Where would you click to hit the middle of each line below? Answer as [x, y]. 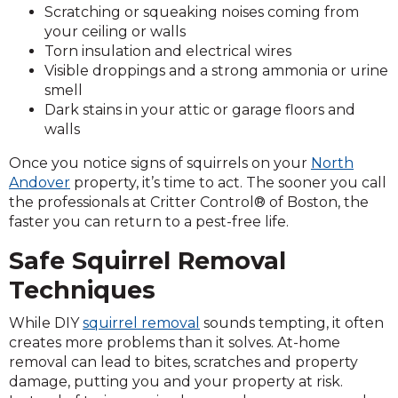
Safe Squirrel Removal [147, 261]
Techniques [82, 290]
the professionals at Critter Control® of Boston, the [189, 202]
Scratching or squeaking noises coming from [202, 12]
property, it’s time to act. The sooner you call [228, 183]
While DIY [46, 323]
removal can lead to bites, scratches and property [183, 362]
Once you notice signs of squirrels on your [160, 163]
